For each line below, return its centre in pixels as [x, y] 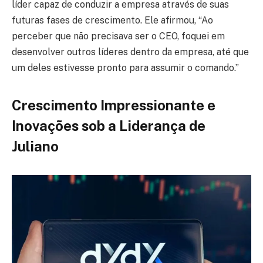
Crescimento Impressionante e [114, 105]
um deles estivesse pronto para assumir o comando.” [125, 68]
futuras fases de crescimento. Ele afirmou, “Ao [112, 21]
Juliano [35, 146]
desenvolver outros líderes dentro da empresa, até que [130, 52]
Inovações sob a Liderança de [109, 125]
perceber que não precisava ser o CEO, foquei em [118, 36]
